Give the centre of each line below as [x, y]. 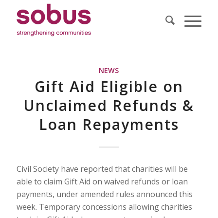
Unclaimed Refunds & [109, 105]
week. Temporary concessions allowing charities [104, 207]
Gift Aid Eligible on [109, 86]
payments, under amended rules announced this [104, 194]
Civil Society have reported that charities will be [102, 169]
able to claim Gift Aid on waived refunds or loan [102, 181]
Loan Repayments [109, 124]
